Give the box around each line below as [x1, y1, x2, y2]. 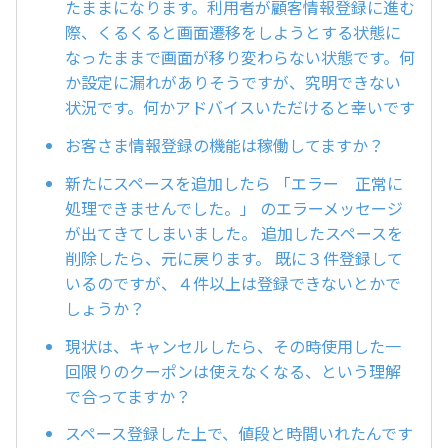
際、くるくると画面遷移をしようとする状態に [65, 20, 401, 45]
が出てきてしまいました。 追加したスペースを [65, 220, 403, 245]
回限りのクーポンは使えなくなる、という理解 [65, 358, 401, 383]
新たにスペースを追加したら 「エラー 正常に [65, 170, 403, 195]
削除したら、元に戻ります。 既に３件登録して [65, 245, 403, 270]
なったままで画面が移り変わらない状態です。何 [65, 45, 415, 70]
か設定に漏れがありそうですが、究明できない [65, 70, 401, 95]
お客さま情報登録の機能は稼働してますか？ [65, 133, 384, 158]
